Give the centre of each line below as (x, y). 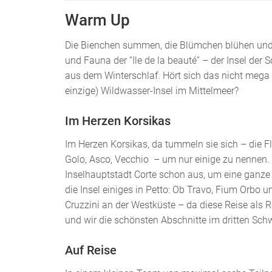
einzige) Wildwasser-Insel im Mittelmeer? (152, 91)
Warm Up (97, 20)
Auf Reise (91, 250)
